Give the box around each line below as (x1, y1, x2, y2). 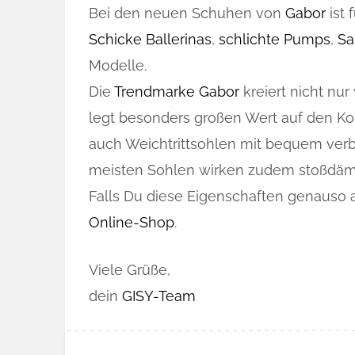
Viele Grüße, (89, 261, 170, 278)
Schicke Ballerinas (89, 31, 212, 48)
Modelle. (89, 57, 147, 74)
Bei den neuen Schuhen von (89, 5, 285, 21)
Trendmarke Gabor (114, 83, 239, 100)
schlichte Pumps (219, 31, 330, 48)
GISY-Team (122, 288, 196, 304)
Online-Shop (89, 214, 174, 231)
